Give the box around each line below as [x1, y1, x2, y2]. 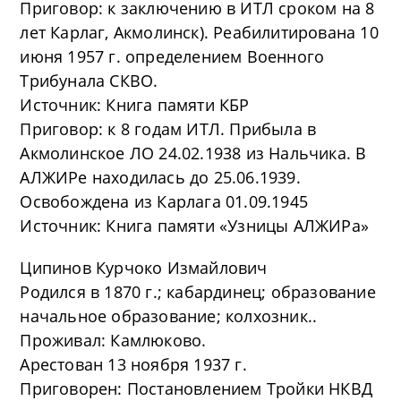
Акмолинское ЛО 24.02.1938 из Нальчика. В [20, 142, 367, 164]
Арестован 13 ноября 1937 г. [20, 354, 247, 375]
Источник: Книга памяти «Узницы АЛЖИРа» [20, 215, 370, 236]
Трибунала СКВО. [20, 70, 158, 91]
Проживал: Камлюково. [20, 329, 207, 351]
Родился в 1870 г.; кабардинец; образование [20, 281, 376, 303]
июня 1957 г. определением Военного [20, 46, 325, 67]
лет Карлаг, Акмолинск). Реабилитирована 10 [20, 21, 379, 43]
